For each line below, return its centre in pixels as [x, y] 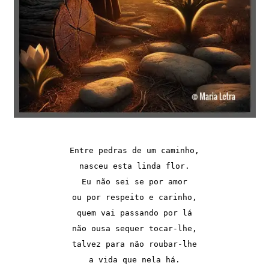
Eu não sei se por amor [134, 181]
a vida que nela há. [134, 259]
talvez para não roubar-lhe [134, 244]
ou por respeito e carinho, [134, 197]
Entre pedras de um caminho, [134, 150]
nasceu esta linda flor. [134, 166]
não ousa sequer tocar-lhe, [134, 228]
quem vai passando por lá [134, 213]
